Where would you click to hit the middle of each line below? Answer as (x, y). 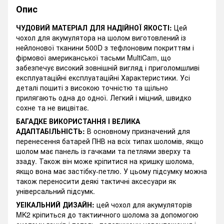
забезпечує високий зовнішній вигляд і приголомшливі (108, 68)
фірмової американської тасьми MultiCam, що (93, 58)
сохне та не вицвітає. (52, 108)
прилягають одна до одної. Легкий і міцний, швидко (104, 98)
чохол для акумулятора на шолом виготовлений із (101, 38)
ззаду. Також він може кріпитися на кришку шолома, (105, 161)
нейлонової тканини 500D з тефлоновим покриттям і (105, 48)
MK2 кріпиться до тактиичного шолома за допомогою (107, 215)
